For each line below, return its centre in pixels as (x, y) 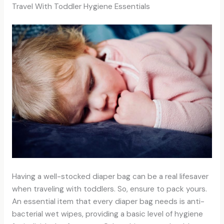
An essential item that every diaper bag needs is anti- (108, 201)
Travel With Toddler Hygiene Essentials (81, 6)
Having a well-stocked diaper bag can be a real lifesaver (110, 176)
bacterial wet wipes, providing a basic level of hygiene (107, 214)
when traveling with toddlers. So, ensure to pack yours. (109, 189)
